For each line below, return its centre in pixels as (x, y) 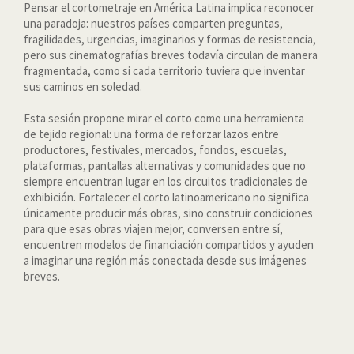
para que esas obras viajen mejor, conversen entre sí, (153, 228)
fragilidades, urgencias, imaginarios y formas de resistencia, (170, 39)
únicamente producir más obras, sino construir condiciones (168, 213)
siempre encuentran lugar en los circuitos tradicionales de (166, 181)
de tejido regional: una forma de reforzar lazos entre (151, 134)
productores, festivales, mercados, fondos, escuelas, (155, 149)
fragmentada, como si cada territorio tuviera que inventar (164, 70)
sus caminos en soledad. (83, 86)
